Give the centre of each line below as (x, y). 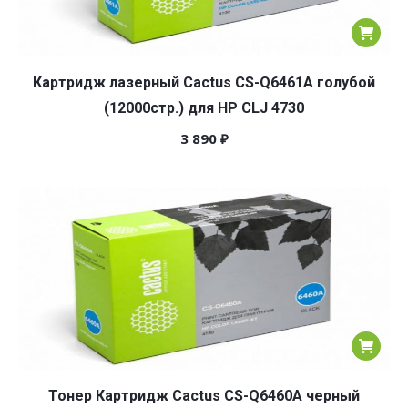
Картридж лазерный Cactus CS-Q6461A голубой (204, 82)
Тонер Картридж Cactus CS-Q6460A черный (204, 396)
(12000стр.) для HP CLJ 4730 (204, 108)
